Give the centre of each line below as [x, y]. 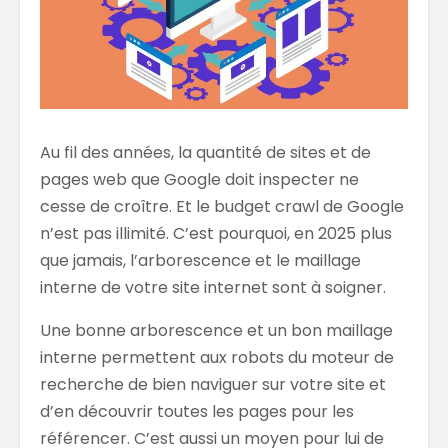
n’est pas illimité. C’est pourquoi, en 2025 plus [216, 234]
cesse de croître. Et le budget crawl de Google [222, 207]
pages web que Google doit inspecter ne [199, 180]
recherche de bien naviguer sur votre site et [213, 385]
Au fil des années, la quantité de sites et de [205, 153]
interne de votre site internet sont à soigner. [213, 288]
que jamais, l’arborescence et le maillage [200, 261]
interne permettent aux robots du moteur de [217, 358]
